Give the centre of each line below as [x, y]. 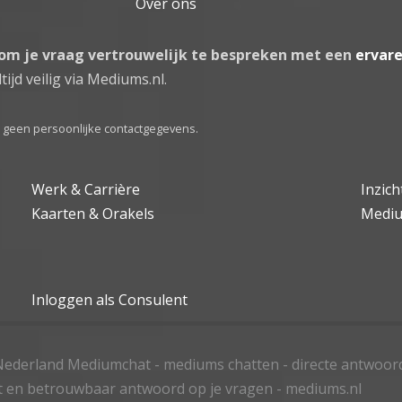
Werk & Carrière [86, 189]
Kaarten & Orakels [93, 213]
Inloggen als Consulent [110, 299]
